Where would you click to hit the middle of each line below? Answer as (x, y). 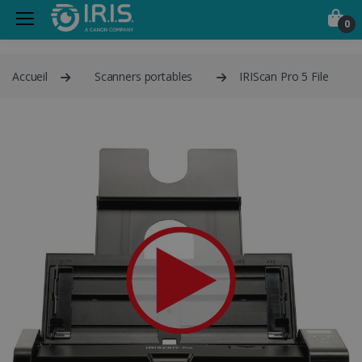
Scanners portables (143, 77)
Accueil (30, 77)
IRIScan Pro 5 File (284, 77)
